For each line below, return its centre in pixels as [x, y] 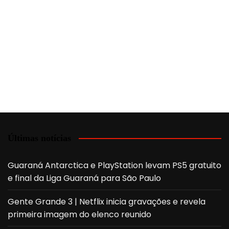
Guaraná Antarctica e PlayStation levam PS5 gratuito [114, 165]
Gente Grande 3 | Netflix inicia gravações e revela [107, 201]
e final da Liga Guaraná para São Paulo [84, 178]
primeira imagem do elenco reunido [79, 214]
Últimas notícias [39, 138]
